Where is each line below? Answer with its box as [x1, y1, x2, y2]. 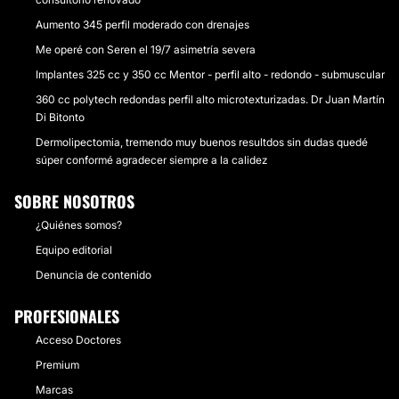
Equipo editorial [36, 243, 112, 256]
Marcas [36, 383, 73, 396]
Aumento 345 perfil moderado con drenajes [36, 18, 249, 31]
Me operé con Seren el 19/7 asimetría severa [36, 43, 256, 56]
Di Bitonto [36, 110, 85, 124]
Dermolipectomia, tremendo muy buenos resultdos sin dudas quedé [36, 135, 368, 149]
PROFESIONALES [14, 305, 119, 328]
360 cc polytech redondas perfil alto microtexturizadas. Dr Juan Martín [36, 93, 385, 106]
